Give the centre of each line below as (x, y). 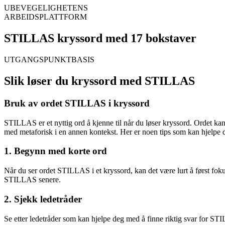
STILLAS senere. (32, 180)
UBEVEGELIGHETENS (46, 8)
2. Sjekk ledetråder (43, 199)
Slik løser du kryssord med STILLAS (99, 81)
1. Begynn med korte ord (55, 151)
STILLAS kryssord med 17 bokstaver (100, 38)
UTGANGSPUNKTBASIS (49, 60)
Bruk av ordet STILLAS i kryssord (77, 103)
